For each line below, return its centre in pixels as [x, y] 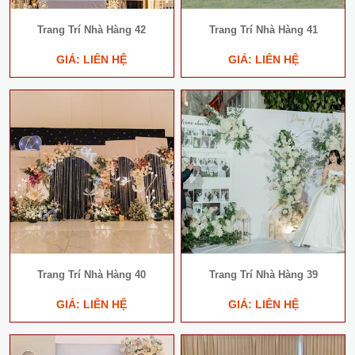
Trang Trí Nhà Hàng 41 [263, 30]
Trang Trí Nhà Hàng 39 [263, 275]
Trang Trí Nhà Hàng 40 [92, 275]
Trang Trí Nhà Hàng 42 [92, 30]
